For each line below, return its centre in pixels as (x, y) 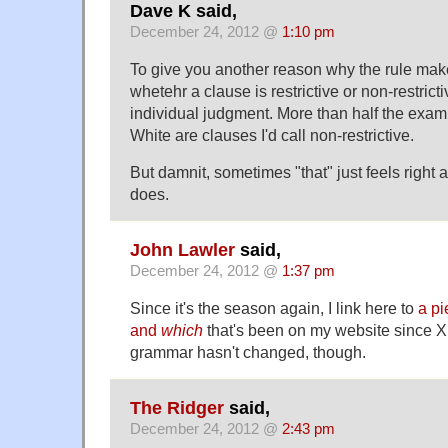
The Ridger (177, 408)
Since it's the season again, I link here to (274, 307)
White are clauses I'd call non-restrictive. (272, 134)
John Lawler (182, 249)
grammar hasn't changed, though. (248, 351)
